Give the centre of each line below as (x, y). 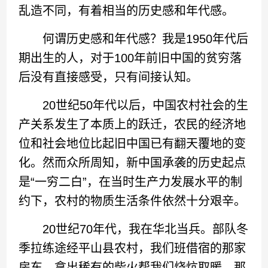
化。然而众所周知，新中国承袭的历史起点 (133, 163)
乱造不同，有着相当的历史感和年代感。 (127, 11)
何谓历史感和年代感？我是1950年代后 (134, 39)
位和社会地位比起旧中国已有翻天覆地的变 (133, 144)
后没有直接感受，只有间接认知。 (109, 77)
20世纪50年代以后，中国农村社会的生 (134, 105)
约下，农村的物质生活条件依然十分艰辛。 (133, 201)
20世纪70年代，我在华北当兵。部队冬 (134, 229)
